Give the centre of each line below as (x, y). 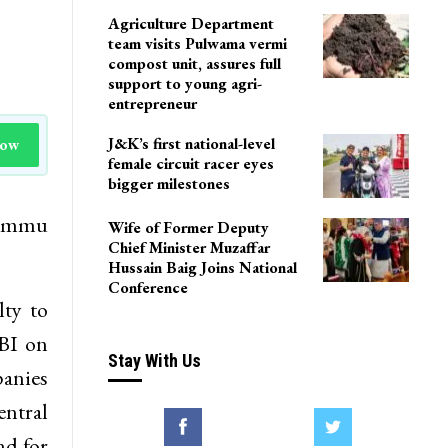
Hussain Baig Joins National (202, 267)
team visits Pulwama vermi (197, 44)
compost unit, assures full (194, 64)
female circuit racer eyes (190, 164)
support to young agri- (184, 84)
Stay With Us (154, 360)
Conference (147, 287)
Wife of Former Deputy (188, 227)
